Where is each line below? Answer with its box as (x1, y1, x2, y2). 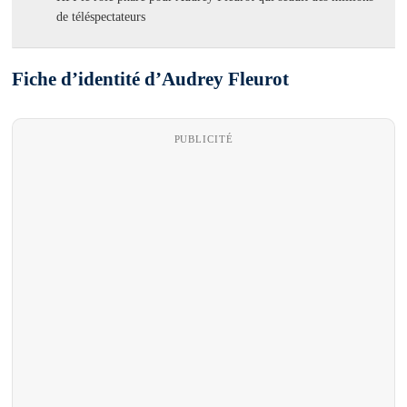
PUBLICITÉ (174, 134, 233, 145)
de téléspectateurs (56, 9, 146, 24)
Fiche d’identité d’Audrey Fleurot (12, 68, 290, 91)
